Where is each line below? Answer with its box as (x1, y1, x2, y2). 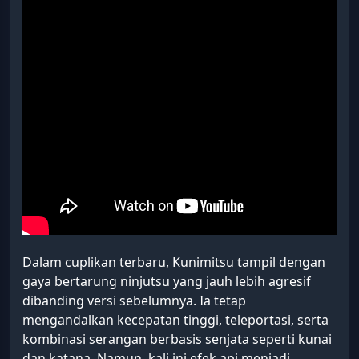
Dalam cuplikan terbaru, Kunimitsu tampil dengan (22, 252, 325, 271)
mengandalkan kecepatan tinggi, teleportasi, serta (22, 310, 329, 329)
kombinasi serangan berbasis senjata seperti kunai (22, 329, 332, 348)
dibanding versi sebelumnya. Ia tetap (22, 291, 246, 309)
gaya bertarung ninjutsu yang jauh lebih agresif (22, 272, 311, 290)
